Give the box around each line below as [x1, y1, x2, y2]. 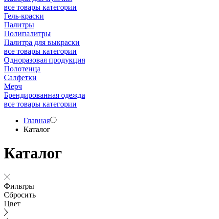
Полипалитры [4, 29, 51, 38]
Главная [23, 116, 50, 125]
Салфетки [4, 73, 37, 82]
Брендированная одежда [4, 91, 85, 99]
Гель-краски [4, 12, 44, 20]
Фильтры [4, 181, 34, 190]
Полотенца [4, 65, 41, 73]
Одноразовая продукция [4, 56, 85, 64]
